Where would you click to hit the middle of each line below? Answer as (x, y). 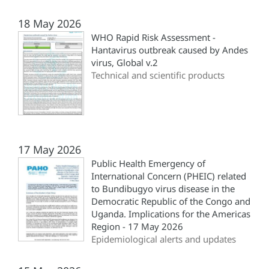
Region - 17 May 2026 (137, 227)
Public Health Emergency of (148, 164)
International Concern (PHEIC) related (169, 176)
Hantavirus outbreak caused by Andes (170, 50)
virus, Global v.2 (125, 63)
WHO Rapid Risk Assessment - (153, 38)
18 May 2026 (50, 24)
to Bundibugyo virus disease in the (163, 189)
